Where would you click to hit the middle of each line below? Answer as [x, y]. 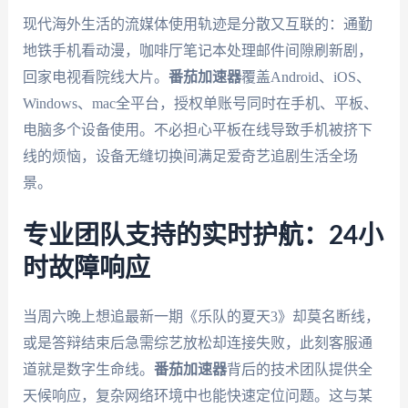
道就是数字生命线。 [88, 369]
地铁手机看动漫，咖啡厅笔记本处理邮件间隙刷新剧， [197, 50]
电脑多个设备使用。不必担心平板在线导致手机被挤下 [197, 129]
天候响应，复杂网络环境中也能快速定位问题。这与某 [197, 395]
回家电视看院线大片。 [95, 76]
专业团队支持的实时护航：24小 [203, 235]
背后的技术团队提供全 [299, 369]
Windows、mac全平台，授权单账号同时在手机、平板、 [200, 103]
